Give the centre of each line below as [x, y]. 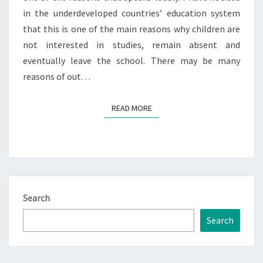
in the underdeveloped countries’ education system [131, 13]
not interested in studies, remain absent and [131, 45]
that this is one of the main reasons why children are [131, 29]
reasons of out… [57, 77]
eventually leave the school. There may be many [131, 61]
